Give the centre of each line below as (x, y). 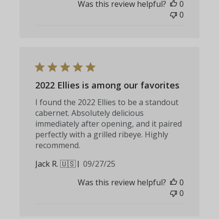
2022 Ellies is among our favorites (108, 85)
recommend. (58, 145)
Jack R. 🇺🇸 (56, 164)
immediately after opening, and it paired (109, 124)
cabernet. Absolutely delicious (90, 113)
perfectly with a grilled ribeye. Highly (102, 135)
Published (117, 164)
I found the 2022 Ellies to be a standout (107, 102)
